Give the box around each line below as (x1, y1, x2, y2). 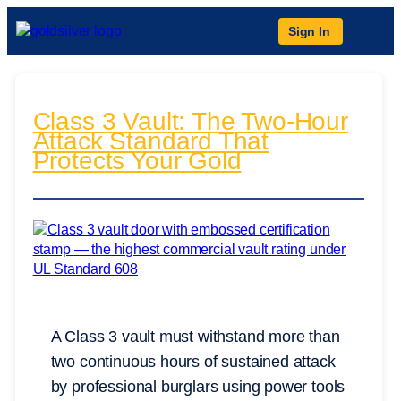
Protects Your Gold (32, 147, 242, 175)
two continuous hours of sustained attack (50, 353, 336, 371)
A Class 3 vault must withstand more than (50, 328, 340, 346)
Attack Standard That (32, 127, 269, 156)
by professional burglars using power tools (50, 378, 346, 397)
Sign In (288, 24, 330, 38)
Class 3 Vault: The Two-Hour (32, 107, 348, 136)
